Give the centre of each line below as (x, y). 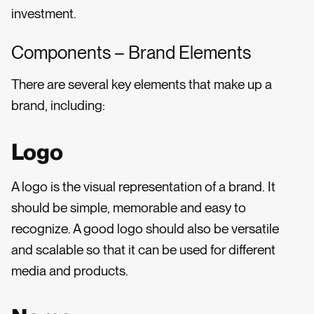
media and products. (70, 271)
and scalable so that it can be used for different (143, 250)
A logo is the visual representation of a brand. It (143, 187)
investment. (44, 13)
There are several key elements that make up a (142, 85)
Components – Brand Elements (131, 53)
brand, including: (58, 106)
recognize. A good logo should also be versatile (145, 229)
